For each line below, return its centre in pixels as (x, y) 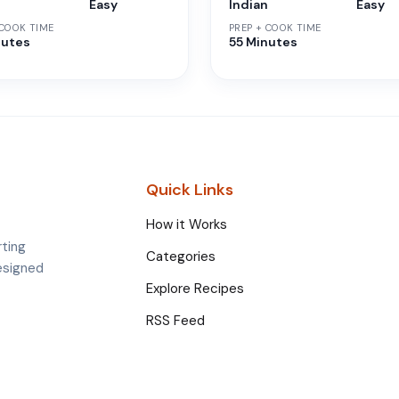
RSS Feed (175, 320)
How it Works (187, 224)
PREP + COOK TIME (275, 27)
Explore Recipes (195, 288)
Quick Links (190, 189)
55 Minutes (263, 41)
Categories (181, 256)
